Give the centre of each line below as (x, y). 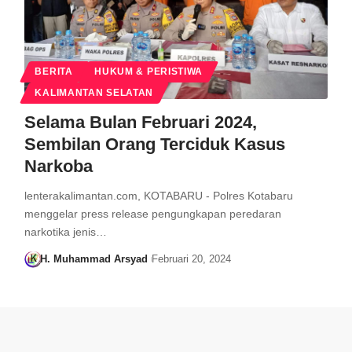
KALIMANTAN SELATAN (94, 93)
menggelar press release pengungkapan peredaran (152, 214)
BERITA (54, 72)
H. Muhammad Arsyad (94, 259)
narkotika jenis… (65, 232)
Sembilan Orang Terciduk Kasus (154, 145)
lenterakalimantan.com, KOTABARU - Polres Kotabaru (158, 196)
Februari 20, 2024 (191, 259)
